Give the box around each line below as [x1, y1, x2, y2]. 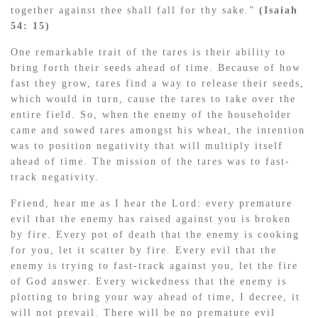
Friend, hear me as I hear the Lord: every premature [11, 198, 292, 209]
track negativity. [11, 172, 99, 182]
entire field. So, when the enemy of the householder [11, 109, 292, 120]
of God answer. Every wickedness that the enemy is [11, 276, 287, 287]
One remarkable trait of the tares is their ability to [11, 47, 286, 57]
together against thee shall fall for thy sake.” [11, 5, 259, 16]
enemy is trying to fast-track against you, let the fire [11, 261, 298, 271]
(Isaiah [259, 5, 298, 16]
